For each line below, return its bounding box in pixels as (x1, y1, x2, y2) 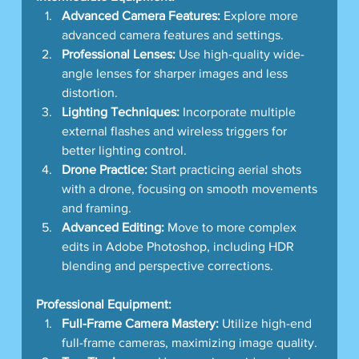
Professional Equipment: (35, 296, 171, 311)
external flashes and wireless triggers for (61, 123, 290, 138)
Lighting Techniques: (61, 104, 179, 119)
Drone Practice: (61, 162, 147, 176)
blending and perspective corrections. (61, 258, 273, 272)
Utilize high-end (218, 316, 315, 330)
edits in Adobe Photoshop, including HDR (61, 239, 297, 253)
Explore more (220, 8, 301, 22)
